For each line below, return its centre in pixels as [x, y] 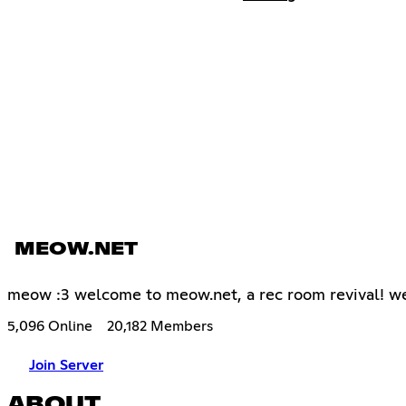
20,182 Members [160, 326]
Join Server [66, 365]
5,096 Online [50, 326]
